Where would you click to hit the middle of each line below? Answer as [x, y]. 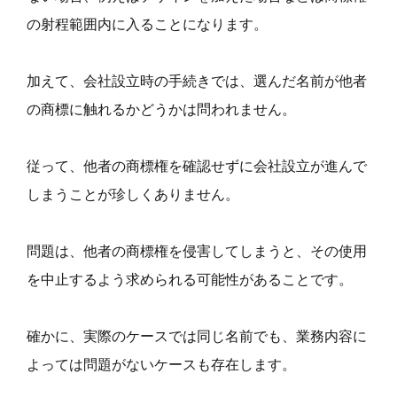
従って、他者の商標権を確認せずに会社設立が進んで [197, 165]
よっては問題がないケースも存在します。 [161, 364]
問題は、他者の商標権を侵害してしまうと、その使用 [197, 250]
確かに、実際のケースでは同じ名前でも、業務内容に [197, 335]
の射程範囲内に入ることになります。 [147, 23]
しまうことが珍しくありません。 [133, 194]
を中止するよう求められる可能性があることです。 [190, 279]
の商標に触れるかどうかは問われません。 [161, 109]
